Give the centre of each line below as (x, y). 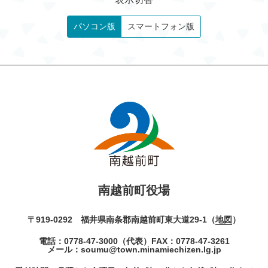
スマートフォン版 (161, 26)
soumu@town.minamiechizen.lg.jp (151, 250)
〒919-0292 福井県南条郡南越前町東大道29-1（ (121, 220)
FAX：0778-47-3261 (190, 241)
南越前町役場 (134, 191)
